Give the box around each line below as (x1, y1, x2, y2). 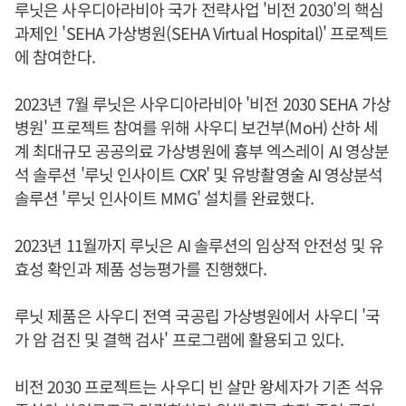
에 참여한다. (14, 43, 95, 68)
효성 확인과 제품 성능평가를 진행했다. (14, 256, 267, 280)
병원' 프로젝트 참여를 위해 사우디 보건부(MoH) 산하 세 (14, 114, 379, 139)
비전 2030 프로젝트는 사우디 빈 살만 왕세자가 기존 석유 (14, 373, 384, 398)
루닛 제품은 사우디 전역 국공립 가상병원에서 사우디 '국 (14, 303, 381, 327)
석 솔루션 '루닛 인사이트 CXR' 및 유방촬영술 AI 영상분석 (14, 161, 383, 186)
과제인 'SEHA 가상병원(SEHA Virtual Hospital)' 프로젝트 (14, 20, 389, 44)
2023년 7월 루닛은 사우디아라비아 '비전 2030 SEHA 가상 (14, 91, 391, 115)
